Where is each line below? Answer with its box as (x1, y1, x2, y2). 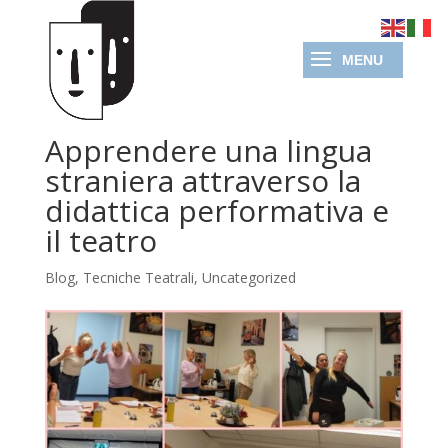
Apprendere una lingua (44, 130, 372, 171)
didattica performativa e (44, 190, 389, 231)
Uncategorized (201, 268, 296, 287)
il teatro (44, 220, 157, 261)
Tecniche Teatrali (82, 268, 194, 287)
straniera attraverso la (44, 160, 361, 201)
